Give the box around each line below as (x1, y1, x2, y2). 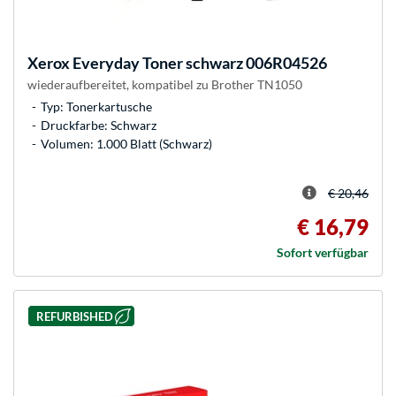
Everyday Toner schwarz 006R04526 (70, 53, 327, 73)
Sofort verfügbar (277, 245, 369, 261)
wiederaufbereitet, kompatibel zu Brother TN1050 (27, 77, 302, 93)
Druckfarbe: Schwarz (41, 118, 156, 133)
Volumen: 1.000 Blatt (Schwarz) (41, 136, 212, 152)
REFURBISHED (35, 308, 113, 324)
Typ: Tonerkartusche (41, 99, 152, 115)
